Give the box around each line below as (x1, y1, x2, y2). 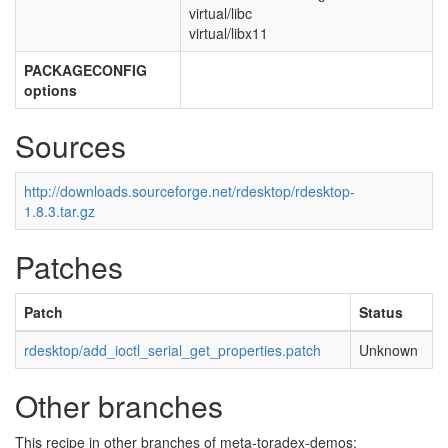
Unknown (359, 340, 418, 360)
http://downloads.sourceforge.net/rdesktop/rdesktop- (24, 181, 355, 201)
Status (359, 302, 403, 322)
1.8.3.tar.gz (24, 201, 95, 221)
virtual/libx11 (189, 23, 268, 43)
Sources (15, 124, 126, 167)
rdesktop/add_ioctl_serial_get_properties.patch (24, 340, 321, 360)
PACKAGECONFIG (24, 60, 147, 80)
